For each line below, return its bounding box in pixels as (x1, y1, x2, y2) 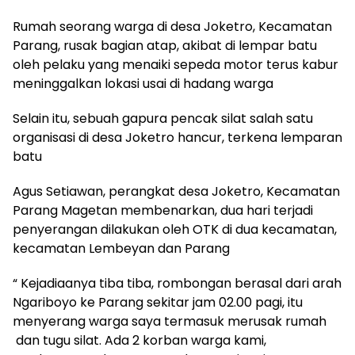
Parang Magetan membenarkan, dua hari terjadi (13, 201, 313, 219)
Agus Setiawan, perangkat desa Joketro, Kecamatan (13, 182, 340, 200)
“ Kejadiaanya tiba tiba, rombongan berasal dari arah (13, 274, 342, 292)
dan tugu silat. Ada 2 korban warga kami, (13, 331, 266, 349)
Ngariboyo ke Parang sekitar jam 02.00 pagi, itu (13, 293, 303, 311)
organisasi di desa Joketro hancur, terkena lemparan (13, 128, 342, 147)
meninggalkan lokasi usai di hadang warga (13, 74, 273, 93)
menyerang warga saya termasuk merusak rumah (13, 312, 326, 330)
